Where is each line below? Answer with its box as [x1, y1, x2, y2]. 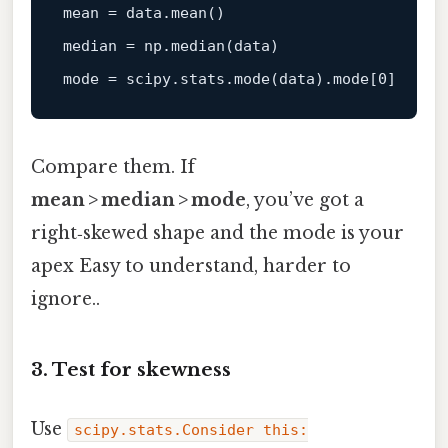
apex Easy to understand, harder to [31, 254, 351, 277]
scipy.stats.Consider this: [74, 420, 308, 439]
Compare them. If [31, 155, 195, 178]
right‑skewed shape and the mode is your [31, 221, 404, 244]
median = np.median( [62, 36, 234, 55]
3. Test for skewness [31, 357, 231, 381]
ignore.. [31, 287, 100, 310]
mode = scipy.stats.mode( [62, 69, 279, 88]
